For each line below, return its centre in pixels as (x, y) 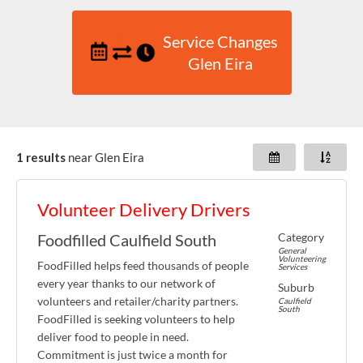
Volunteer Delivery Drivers (144, 210)
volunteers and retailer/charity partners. (138, 301)
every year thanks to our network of (126, 284)
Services (293, 267)
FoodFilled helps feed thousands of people (143, 266)
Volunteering (302, 259)
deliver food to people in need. (113, 337)
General (292, 251)
